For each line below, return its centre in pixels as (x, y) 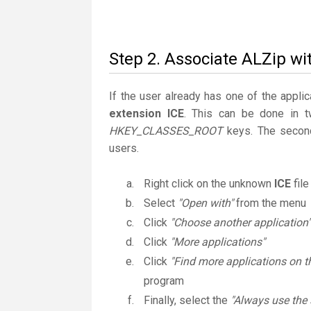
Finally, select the (187, 300)
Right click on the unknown (209, 184)
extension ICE (146, 114)
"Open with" (205, 203)
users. (124, 148)
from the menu (270, 203)
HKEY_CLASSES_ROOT (166, 131)
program (164, 281)
